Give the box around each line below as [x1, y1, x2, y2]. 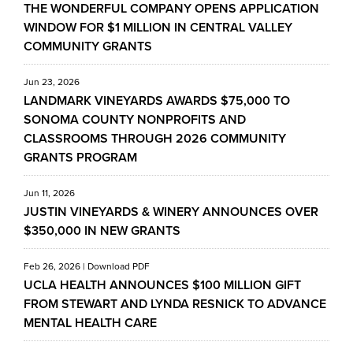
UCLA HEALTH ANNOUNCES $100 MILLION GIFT [24, 276, 301, 294]
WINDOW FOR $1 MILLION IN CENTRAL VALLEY [24, 18, 292, 36]
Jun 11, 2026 [24, 186, 75, 200]
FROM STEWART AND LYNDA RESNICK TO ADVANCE [24, 295, 326, 313]
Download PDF [87, 259, 150, 273]
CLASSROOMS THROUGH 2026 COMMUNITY [24, 129, 286, 147]
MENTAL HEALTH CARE [24, 314, 157, 332]
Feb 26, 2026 [24, 259, 80, 273]
